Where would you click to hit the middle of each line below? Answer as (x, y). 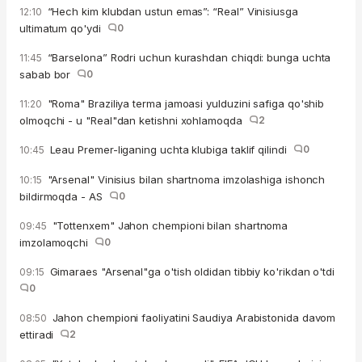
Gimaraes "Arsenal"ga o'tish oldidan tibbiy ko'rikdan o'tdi (194, 272)
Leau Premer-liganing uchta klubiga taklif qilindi (170, 150)
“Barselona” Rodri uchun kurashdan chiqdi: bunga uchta (187, 58)
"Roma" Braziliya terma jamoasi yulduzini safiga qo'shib (184, 104)
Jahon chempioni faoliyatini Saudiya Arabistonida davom (192, 318)
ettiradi (40, 335)
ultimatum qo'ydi (63, 29)
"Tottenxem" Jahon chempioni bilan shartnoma (168, 226)
